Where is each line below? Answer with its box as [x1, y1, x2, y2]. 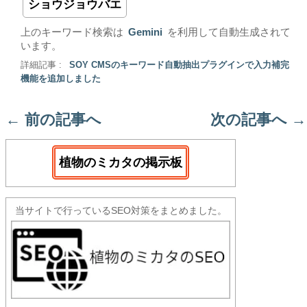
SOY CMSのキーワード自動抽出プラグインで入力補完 [69, 60, 289, 70]
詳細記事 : [21, 60, 64, 70]
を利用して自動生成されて [167, 27, 291, 38]
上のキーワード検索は [21, 27, 123, 38]
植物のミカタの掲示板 [59, 156, 182, 169]
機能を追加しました [21, 74, 101, 84]
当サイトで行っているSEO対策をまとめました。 [14, 205, 227, 216]
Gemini [128, 27, 162, 38]
